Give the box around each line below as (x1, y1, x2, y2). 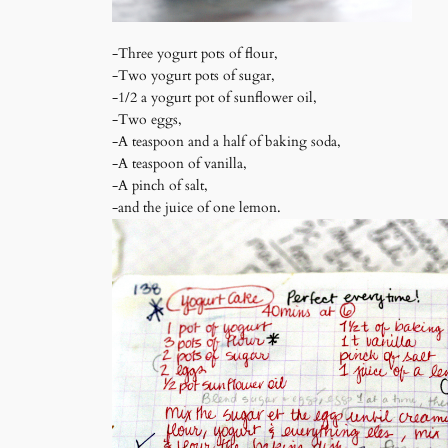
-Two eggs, (112, 110, 182, 130)
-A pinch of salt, (112, 176, 208, 196)
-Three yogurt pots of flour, (112, 44, 278, 64)
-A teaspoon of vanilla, (112, 154, 247, 174)
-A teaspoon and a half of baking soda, (112, 132, 341, 152)
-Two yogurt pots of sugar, (112, 66, 275, 86)
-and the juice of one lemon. (112, 198, 281, 218)
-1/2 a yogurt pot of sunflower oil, (112, 88, 317, 108)
